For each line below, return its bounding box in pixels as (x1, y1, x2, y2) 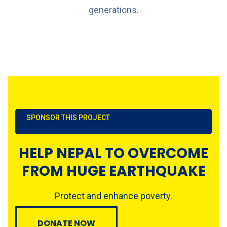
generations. (88, 4, 139, 15)
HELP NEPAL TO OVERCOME (19, 143, 208, 163)
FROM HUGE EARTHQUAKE (21, 161, 206, 181)
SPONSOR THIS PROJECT (26, 113, 110, 122)
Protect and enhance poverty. (55, 190, 172, 201)
